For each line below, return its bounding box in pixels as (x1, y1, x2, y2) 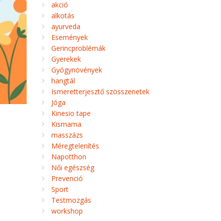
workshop (51, 206, 83, 216)
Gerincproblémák (51, 43, 106, 53)
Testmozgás (51, 195, 91, 205)
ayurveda (51, 22, 80, 31)
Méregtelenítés (51, 141, 99, 150)
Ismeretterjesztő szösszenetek (51, 87, 149, 96)
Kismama (51, 119, 81, 129)
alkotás (51, 11, 74, 20)
